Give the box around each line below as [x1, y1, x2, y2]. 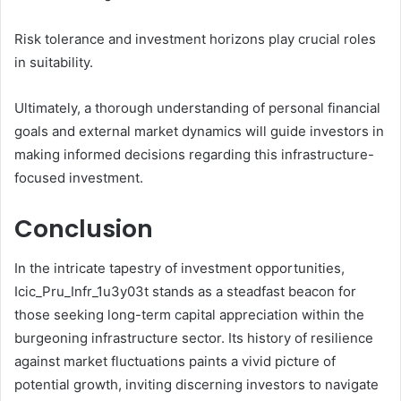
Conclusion [14, 211, 153, 245]
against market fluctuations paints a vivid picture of [14, 353, 336, 371]
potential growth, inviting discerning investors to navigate [14, 376, 379, 394]
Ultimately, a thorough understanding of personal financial [14, 98, 380, 116]
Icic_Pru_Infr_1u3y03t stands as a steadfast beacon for [14, 283, 356, 301]
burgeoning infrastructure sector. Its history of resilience [14, 329, 373, 347]
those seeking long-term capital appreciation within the [14, 306, 364, 324]
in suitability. [14, 53, 93, 71]
